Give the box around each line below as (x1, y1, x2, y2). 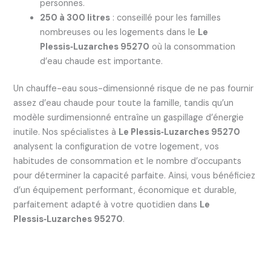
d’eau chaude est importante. (39, 55, 163, 67)
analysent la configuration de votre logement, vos (13, 141, 219, 153)
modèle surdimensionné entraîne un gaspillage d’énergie (13, 112, 244, 124)
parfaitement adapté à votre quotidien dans (13, 199, 200, 211)
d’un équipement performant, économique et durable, (13, 184, 237, 197)
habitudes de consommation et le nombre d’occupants (13, 155, 241, 168)
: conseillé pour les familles (109, 11, 221, 24)
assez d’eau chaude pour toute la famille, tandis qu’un (13, 97, 233, 109)
